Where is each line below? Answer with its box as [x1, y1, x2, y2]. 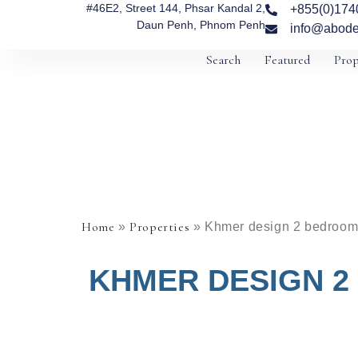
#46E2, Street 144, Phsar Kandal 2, [86, 2, 265, 14]
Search [205, 52, 241, 68]
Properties [129, 219, 190, 235]
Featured [264, 52, 310, 68]
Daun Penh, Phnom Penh [136, 18, 265, 31]
